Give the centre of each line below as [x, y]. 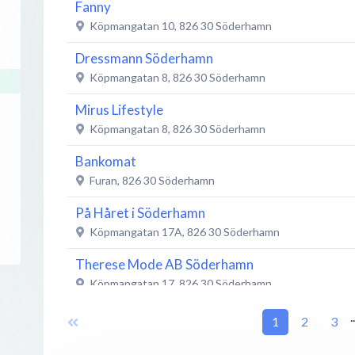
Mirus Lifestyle [119, 110]
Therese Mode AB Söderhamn [164, 264]
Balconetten [111, 316]
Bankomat [105, 161]
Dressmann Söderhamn [144, 58]
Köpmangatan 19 [132, 335]
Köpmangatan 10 [132, 26]
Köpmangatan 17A [136, 232]
